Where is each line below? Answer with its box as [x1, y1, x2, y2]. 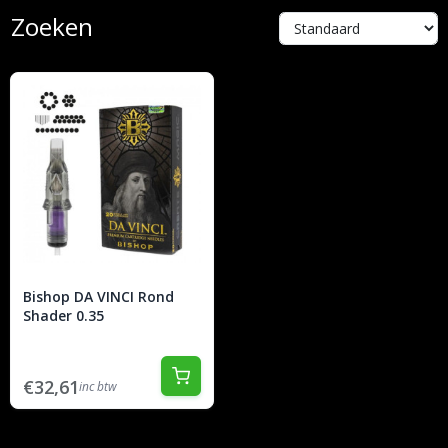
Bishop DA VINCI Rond [23, 286, 174, 306]
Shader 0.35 [23, 305, 104, 325]
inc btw [79, 377, 117, 395]
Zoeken [10, 9, 93, 43]
